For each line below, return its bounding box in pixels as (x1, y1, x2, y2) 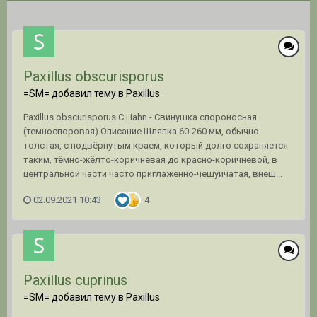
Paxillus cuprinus (23, 271, 127, 289)
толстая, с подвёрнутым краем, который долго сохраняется (23, 139, 288, 151)
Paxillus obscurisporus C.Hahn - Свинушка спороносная (23, 111, 257, 122)
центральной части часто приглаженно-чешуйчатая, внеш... (23, 168, 282, 179)
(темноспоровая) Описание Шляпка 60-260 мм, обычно (23, 125, 259, 137)
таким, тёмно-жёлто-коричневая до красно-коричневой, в (23, 154, 277, 165)
